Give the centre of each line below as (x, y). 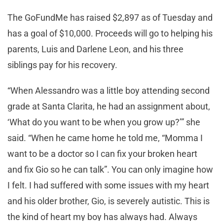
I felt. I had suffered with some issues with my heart (108, 185)
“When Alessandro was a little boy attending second (109, 91)
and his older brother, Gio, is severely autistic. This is (109, 201)
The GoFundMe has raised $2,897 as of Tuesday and (110, 18)
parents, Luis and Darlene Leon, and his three (95, 49)
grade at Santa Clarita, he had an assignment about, (109, 107)
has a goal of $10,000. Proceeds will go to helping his (110, 34)
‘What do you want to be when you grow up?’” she (104, 122)
